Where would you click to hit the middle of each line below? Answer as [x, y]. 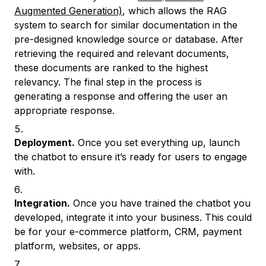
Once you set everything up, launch [157, 142]
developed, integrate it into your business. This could [133, 217]
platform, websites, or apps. [77, 246]
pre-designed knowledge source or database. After [129, 39]
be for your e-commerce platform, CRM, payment [128, 232]
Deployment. [45, 142]
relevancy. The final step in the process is [108, 82]
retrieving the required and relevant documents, [122, 53]
